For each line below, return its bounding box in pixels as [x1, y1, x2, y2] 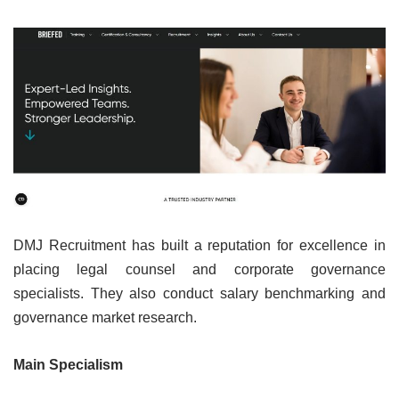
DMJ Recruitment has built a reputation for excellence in [13, 237, 386, 253]
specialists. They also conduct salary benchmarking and [13, 285, 386, 301]
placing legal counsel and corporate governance [13, 261, 386, 277]
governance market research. [13, 309, 197, 325]
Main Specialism [13, 356, 123, 372]
